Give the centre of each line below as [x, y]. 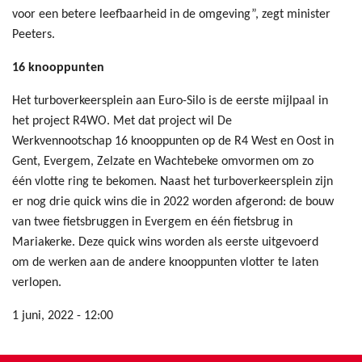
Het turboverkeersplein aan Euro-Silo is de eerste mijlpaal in [170, 101]
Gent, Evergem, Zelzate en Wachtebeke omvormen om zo [163, 162]
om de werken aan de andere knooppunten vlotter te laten [165, 263]
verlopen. [38, 283]
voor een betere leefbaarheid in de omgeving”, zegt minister [171, 15]
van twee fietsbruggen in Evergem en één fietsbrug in [152, 223]
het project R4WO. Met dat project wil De [122, 122]
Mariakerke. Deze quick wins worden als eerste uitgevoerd [165, 243]
